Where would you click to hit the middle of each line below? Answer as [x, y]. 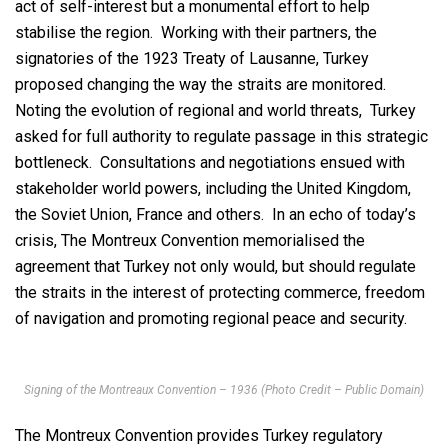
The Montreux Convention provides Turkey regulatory [199, 436]
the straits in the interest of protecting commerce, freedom [220, 293]
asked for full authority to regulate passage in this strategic [221, 137]
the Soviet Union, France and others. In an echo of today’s [215, 215]
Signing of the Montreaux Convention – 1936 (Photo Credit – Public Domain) [224, 390]
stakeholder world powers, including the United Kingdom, [213, 189]
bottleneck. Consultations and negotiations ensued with [210, 163]
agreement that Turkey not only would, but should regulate [215, 267]
